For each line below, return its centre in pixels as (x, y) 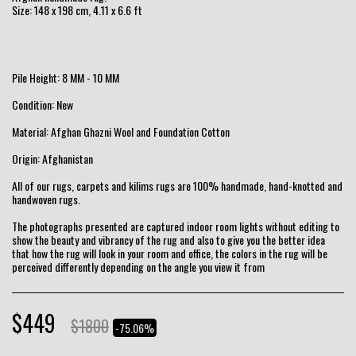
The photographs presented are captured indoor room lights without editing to (176, 226)
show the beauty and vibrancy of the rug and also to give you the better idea (168, 240)
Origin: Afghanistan (52, 159)
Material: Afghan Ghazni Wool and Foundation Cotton (121, 132)
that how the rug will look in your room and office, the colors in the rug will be (170, 253)
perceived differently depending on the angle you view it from (138, 267)
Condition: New (43, 104)
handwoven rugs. (46, 199)
